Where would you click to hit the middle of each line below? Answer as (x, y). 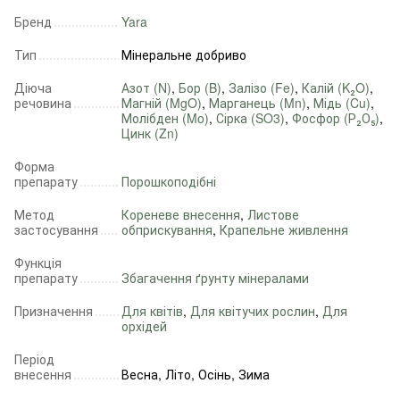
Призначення (54, 311)
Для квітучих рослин (253, 311)
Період (34, 359)
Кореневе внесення (181, 215)
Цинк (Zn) (150, 133)
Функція (38, 263)
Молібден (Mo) (165, 118)
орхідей (144, 326)
